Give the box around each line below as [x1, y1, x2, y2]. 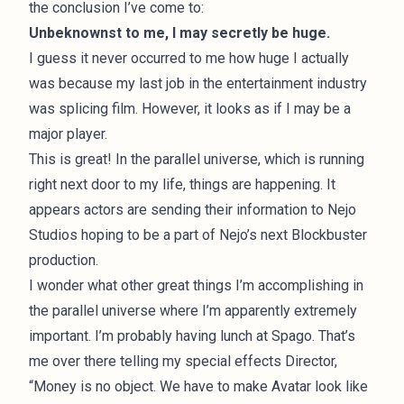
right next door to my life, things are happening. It [29, 175, 335, 193]
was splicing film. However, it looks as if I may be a [29, 99, 351, 117]
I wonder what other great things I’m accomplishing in [29, 276, 363, 294]
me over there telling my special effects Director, [29, 352, 337, 370]
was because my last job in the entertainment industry [29, 74, 367, 92]
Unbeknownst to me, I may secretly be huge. [29, 23, 330, 41]
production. [29, 251, 98, 269]
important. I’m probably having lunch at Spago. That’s [29, 326, 355, 344]
